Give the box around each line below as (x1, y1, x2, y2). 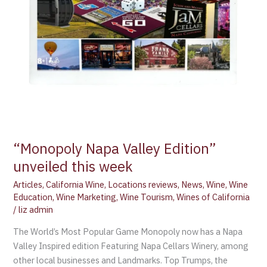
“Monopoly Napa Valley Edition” (13, 139, 217, 158)
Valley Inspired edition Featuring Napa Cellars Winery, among (13, 240, 249, 252)
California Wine (46, 179, 105, 191)
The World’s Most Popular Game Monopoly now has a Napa (13, 225, 243, 237)
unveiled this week (13, 157, 133, 176)
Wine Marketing (56, 191, 117, 203)
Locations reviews (108, 179, 178, 191)
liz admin (18, 204, 54, 216)
